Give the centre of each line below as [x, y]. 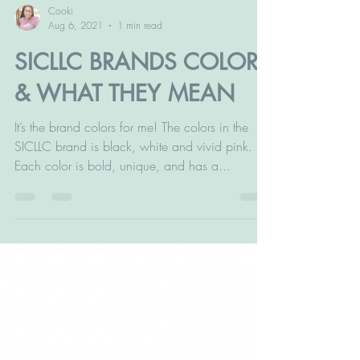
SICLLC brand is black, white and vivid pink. [133, 162]
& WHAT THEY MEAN [125, 109]
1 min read [140, 41]
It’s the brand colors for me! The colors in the [131, 143]
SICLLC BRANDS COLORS [143, 78]
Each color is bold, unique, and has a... [123, 182]
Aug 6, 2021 [76, 41]
